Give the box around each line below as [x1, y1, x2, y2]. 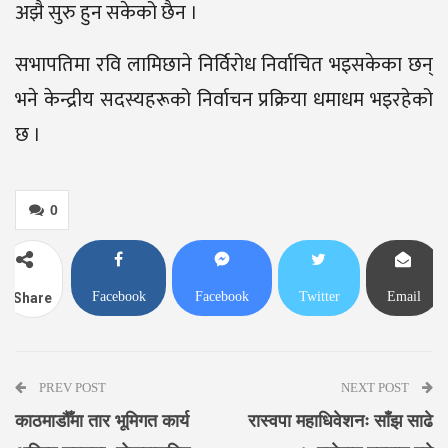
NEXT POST [341, 379, 412, 395]
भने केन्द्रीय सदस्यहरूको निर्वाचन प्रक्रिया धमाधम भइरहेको [15, 82, 433, 117]
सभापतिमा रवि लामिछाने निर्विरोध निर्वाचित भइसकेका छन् [15, 47, 433, 82]
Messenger [192, 326, 252, 342]
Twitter [298, 288, 340, 304]
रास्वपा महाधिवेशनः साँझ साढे [248, 410, 433, 431]
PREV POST [36, 379, 106, 395]
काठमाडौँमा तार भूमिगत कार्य [15, 410, 189, 431]
